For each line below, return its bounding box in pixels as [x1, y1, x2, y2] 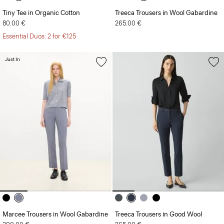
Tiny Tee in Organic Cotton [2, 9, 80, 17]
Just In [5, 56, 20, 63]
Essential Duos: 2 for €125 [2, 32, 76, 40]
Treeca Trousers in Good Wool [115, 210, 202, 218]
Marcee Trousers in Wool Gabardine [2, 210, 108, 218]
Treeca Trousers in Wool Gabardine [115, 9, 217, 17]
